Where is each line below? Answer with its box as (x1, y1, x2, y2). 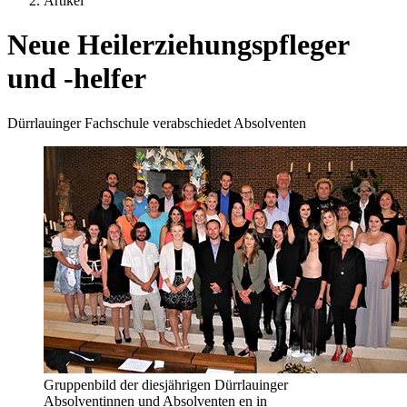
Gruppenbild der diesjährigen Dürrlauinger (44, 376, 288, 392)
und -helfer (7, 62, 146, 95)
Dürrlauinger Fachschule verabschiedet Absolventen (7, 114, 306, 131)
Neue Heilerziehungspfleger (7, 28, 349, 62)
